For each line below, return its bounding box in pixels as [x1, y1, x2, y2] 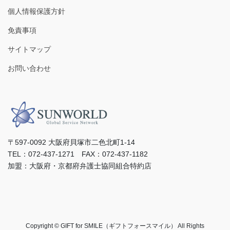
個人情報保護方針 [8, 7, 65, 15]
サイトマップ [8, 45, 51, 53]
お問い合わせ [8, 64, 51, 72]
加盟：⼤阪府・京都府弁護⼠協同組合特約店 [8, 161, 151, 170]
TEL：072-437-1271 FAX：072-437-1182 [8, 149, 148, 158]
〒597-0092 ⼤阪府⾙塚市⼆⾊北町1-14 [8, 138, 135, 146]
